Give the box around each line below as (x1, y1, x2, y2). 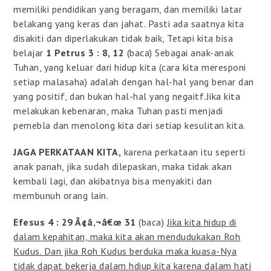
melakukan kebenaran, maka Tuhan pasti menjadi (13, 104, 223, 117)
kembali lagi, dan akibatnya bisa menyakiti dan (13, 174, 212, 187)
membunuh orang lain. (13, 189, 109, 201)
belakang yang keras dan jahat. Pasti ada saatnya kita (13, 17, 244, 30)
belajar (13, 46, 44, 59)
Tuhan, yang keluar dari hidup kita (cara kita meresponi (13, 60, 246, 73)
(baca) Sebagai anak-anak (124, 46, 234, 59)
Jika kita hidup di (166, 215, 237, 228)
